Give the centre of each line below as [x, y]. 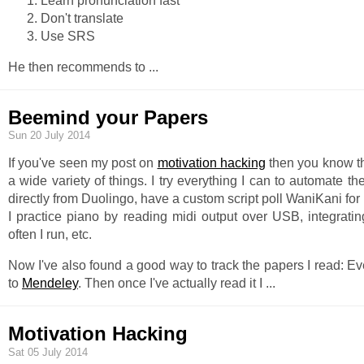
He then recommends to [78, 67]
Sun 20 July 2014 [49, 136]
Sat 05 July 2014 [48, 352]
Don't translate [82, 18]
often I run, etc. [50, 235]
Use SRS [68, 36]
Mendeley [50, 284]
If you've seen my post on [83, 163]
